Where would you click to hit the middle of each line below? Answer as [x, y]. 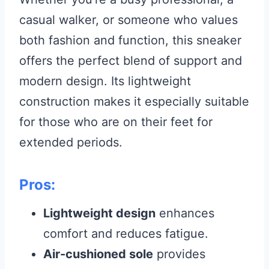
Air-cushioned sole [98, 254]
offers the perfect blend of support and [131, 61]
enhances [185, 213]
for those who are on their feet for [116, 122]
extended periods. [71, 143]
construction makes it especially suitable [134, 102]
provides [179, 254]
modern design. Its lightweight [105, 81]
